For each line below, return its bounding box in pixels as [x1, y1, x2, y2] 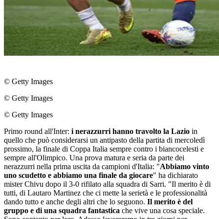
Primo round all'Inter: [4, 127, 71, 135]
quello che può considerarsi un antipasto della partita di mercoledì [4, 136, 205, 144]
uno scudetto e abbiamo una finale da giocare [4, 171, 153, 179]
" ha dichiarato [153, 171, 198, 179]
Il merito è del [147, 197, 193, 206]
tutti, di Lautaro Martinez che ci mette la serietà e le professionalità [4, 189, 207, 197]
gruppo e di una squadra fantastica [4, 206, 120, 215]
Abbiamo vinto [160, 162, 209, 171]
